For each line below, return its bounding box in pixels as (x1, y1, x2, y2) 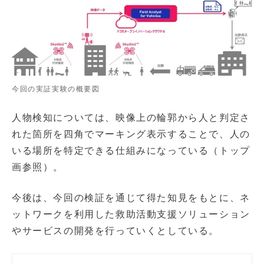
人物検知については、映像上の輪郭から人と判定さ (12, 111, 250, 123)
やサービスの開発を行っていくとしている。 (12, 225, 219, 236)
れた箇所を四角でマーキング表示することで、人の (12, 128, 250, 140)
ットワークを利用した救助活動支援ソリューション (12, 208, 250, 220)
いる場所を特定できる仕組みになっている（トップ (12, 144, 250, 156)
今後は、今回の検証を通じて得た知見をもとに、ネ (12, 192, 250, 203)
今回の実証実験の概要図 (12, 84, 100, 93)
